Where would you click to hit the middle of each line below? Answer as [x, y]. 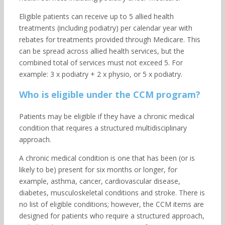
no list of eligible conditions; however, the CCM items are [111, 204]
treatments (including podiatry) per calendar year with [105, 28]
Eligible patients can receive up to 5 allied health [96, 16]
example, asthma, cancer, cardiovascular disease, [99, 181]
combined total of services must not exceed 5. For [101, 63]
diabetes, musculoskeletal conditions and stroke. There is [112, 193]
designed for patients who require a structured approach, [111, 216]
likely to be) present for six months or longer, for [98, 170]
